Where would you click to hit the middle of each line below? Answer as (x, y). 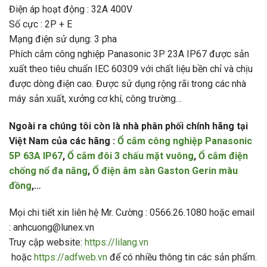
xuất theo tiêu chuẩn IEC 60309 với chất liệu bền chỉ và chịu (131, 69)
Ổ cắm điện (223, 156)
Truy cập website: (47, 243)
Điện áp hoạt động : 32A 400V (71, 9)
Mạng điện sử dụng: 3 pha (63, 39)
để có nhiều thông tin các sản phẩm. (182, 257)
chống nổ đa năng (48, 170)
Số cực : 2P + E (41, 24)
